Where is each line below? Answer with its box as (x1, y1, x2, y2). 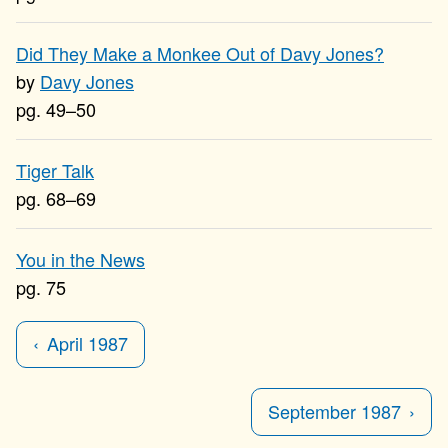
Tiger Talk (16, 157, 94, 183)
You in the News (16, 246, 145, 272)
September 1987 (268, 397, 401, 424)
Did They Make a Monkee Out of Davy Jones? (16, 40, 384, 66)
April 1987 (47, 330, 128, 357)
